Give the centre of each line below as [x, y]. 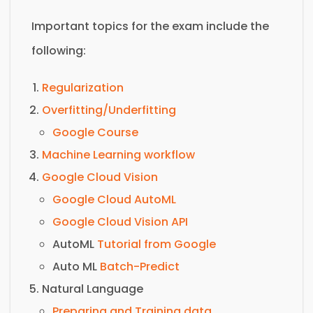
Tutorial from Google [156, 244]
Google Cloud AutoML [114, 199]
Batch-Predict [140, 266]
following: [59, 50]
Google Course [95, 132]
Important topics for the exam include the [150, 26]
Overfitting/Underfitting [109, 110]
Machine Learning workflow [118, 154]
